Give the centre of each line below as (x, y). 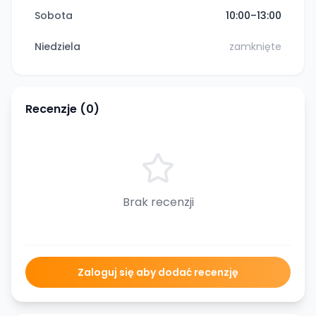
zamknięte (255, 47)
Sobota (54, 16)
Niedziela (57, 47)
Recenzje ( (56, 109)
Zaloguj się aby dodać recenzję (158, 272)
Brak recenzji (158, 202)
